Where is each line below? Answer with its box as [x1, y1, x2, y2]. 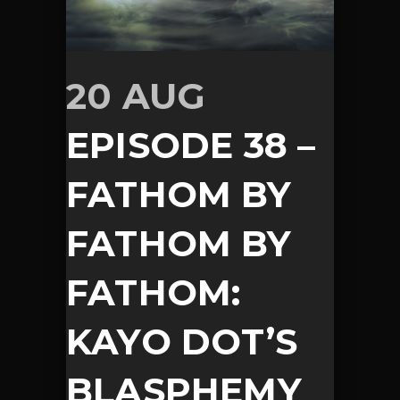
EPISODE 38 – [66, 123, 316, 167]
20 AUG [66, 74, 206, 118]
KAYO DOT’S [66, 320, 297, 363]
